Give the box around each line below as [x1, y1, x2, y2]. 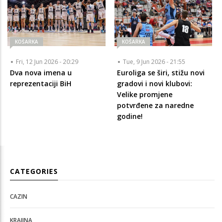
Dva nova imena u [10, 67, 72, 77]
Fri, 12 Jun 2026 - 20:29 [16, 57, 78, 66]
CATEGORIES [10, 166, 58, 176]
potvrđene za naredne [116, 100, 194, 110]
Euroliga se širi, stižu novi [116, 67, 205, 77]
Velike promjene [116, 89, 172, 99]
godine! [116, 111, 143, 121]
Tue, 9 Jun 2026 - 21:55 [122, 57, 185, 66]
